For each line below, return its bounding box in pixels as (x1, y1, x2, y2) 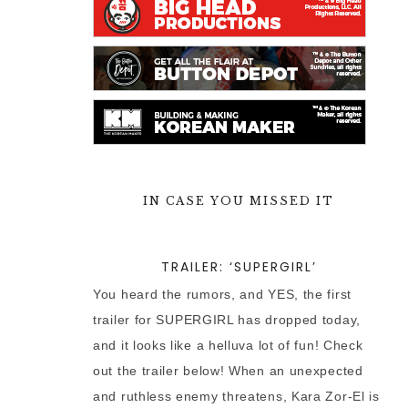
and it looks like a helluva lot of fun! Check (93, 338, 363, 352)
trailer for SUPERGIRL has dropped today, (93, 312, 361, 327)
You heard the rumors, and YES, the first (93, 287, 352, 301)
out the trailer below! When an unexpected (93, 363, 363, 378)
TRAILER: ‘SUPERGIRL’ (160, 258, 317, 276)
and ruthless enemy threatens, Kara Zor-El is (93, 389, 380, 403)
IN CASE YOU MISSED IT (143, 194, 334, 208)
